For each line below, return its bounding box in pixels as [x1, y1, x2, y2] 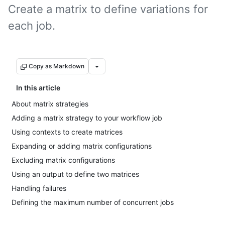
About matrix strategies [12, 99, 88, 108]
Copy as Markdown [29, 62, 84, 70]
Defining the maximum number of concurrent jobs [12, 198, 174, 206]
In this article [16, 83, 60, 92]
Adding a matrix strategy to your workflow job [12, 114, 162, 122]
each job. [8, 19, 55, 32]
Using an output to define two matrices [12, 170, 139, 178]
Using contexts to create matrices [12, 128, 123, 136]
